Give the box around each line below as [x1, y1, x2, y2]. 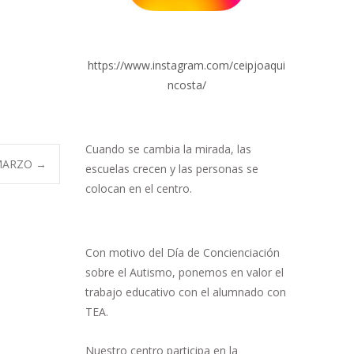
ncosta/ [167, 77, 206, 92]
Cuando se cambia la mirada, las [85, 141, 251, 156]
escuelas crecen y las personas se [85, 160, 258, 176]
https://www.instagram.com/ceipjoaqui [88, 57, 285, 73]
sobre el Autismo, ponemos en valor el [85, 264, 284, 280]
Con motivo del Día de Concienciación [85, 244, 280, 260]
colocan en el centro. [85, 180, 192, 196]
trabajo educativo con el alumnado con [85, 284, 286, 299]
